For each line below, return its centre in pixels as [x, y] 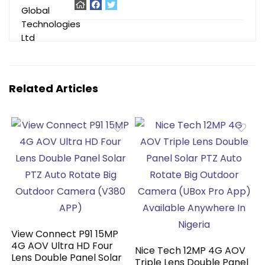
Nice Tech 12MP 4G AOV [190, 251]
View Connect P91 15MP [65, 234]
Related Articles [54, 89]
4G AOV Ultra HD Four [62, 246]
